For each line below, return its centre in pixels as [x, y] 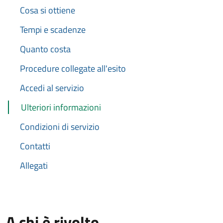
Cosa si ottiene [48, 10]
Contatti [35, 146]
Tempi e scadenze [53, 30]
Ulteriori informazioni [61, 107]
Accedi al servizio [52, 88]
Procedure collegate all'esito [73, 68]
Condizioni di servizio [60, 127]
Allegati [34, 166]
